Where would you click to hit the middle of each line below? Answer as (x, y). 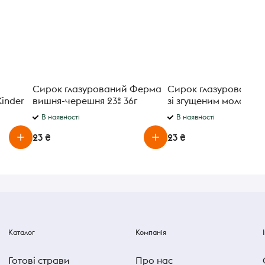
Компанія (151, 232)
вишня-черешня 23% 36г (85, 101)
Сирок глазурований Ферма (97, 89)
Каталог (22, 232)
